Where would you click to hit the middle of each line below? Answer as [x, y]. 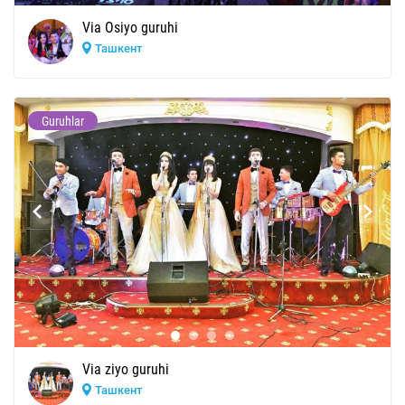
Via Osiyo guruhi [130, 27]
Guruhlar [63, 121]
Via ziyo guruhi [126, 369]
